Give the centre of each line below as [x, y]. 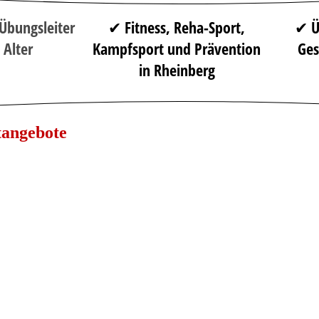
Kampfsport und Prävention [177, 48]
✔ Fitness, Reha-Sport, [177, 27]
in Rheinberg [177, 69]
